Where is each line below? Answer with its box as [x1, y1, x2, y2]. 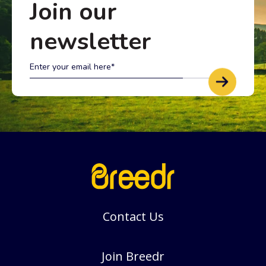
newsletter [30, 25, 151, 58]
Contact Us [102, 208, 164, 224]
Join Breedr [102, 248, 164, 264]
